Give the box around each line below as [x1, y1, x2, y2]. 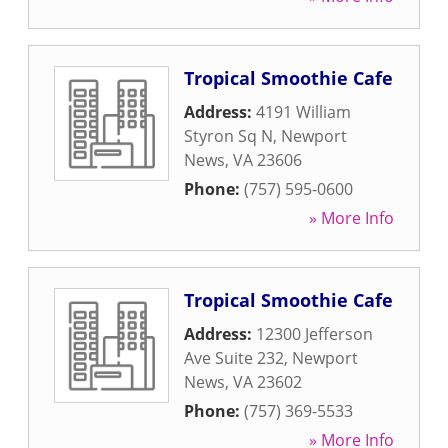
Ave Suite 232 [184, 347, 284, 369]
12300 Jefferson [256, 323, 373, 345]
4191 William [256, 101, 351, 123]
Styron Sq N [184, 125, 273, 147]
